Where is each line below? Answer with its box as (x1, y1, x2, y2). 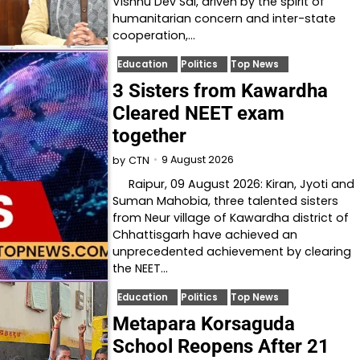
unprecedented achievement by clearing (112, 243, 352, 260)
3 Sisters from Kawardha (112, 79, 329, 102)
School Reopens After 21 (112, 334, 330, 358)
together (112, 124, 187, 147)
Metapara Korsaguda (112, 312, 296, 335)
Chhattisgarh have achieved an (112, 226, 298, 243)
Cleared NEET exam (112, 101, 285, 125)
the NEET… (112, 260, 169, 276)
